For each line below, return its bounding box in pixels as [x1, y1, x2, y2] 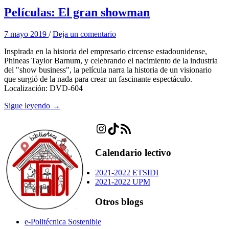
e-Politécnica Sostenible [25, 217, 101, 226]
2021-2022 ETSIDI [95, 168, 158, 177]
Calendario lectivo [95, 147, 171, 158]
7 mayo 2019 [4, 30, 49, 39]
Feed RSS [119, 121, 141, 135]
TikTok [107, 121, 143, 135]
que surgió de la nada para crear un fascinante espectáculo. [4, 75, 192, 84]
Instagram [95, 121, 144, 135]
